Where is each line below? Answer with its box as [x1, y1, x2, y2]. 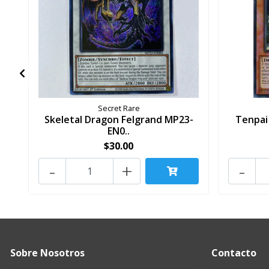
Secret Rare [97, 103, 140, 114]
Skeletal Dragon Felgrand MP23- [44, 113, 193, 127]
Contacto [211, 246, 256, 260]
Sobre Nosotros [10, 246, 85, 260]
